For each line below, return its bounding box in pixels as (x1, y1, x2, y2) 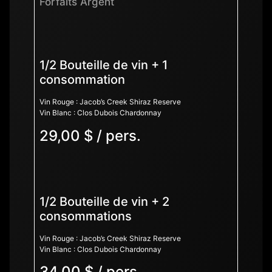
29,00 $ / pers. (39, 126, 141, 144)
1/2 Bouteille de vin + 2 (39, 194, 169, 209)
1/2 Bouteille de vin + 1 (39, 58, 168, 73)
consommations (39, 208, 132, 223)
